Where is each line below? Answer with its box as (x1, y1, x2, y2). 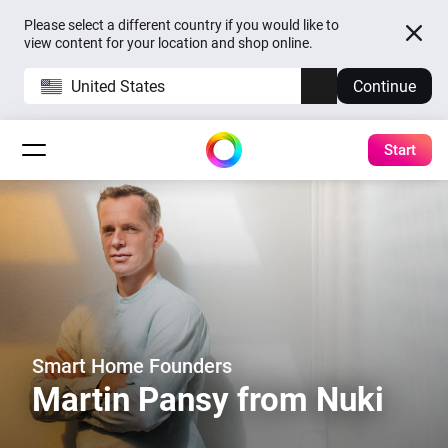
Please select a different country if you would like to (24, 17, 339, 33)
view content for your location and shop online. (24, 35, 313, 51)
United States (71, 76, 165, 96)
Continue (353, 76, 416, 96)
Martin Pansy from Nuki (32, 380, 384, 419)
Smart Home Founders (32, 354, 232, 378)
